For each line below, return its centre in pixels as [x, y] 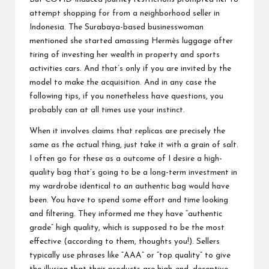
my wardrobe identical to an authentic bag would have [129, 186]
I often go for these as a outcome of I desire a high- [126, 159]
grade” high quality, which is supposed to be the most [127, 228]
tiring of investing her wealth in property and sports [125, 55]
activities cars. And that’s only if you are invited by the [130, 68]
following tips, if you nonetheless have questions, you [126, 96]
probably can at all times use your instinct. [107, 110]
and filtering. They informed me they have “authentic [126, 214]
